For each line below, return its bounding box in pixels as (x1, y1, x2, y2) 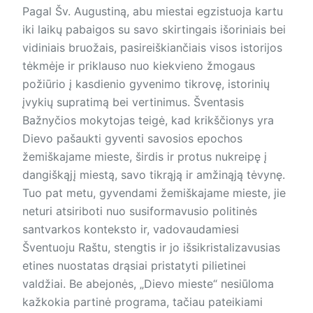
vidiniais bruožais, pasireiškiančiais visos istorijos (22, 41, 282, 55)
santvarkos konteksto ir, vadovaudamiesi (22, 222, 239, 237)
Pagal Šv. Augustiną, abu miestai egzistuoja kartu (22, 4, 283, 19)
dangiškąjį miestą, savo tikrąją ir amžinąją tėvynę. (22, 168, 285, 182)
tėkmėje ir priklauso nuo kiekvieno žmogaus (22, 59, 255, 73)
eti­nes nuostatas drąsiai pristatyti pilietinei (22, 259, 246, 273)
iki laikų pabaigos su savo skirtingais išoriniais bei (22, 22, 286, 37)
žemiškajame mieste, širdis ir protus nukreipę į (22, 150, 267, 164)
